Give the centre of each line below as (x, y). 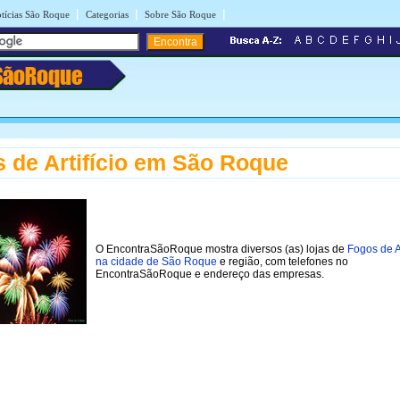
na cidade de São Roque (156, 261)
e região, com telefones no (283, 261)
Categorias (107, 14)
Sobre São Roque (180, 14)
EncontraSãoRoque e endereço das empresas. (210, 274)
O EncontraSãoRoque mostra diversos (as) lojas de (221, 249)
